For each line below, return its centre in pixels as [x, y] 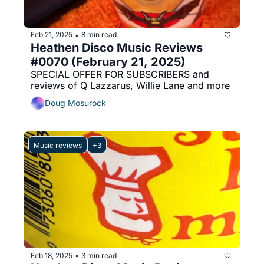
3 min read [99, 255]
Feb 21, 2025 [52, 35]
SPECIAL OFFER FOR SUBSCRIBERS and [120, 74]
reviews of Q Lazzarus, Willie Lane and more [130, 85]
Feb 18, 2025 [52, 255]
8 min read [99, 35]
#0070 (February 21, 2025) [108, 62]
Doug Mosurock [75, 103]
